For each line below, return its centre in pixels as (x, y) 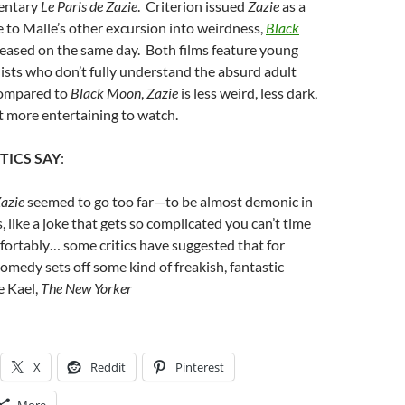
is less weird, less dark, (248, 93)
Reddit (108, 367)
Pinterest (200, 367)
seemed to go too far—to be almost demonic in (169, 201)
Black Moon (106, 93)
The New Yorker (86, 288)
